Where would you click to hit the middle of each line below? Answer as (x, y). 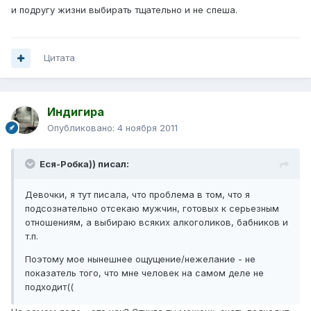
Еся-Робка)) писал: (84, 164)
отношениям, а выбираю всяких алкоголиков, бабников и (157, 222)
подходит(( (49, 287)
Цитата (59, 58)
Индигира (76, 112)
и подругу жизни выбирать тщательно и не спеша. (124, 10)
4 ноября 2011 (148, 128)
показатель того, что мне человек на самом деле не (144, 273)
